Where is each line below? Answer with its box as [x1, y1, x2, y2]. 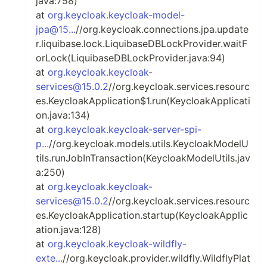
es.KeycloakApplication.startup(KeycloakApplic [36, 209, 248, 221]
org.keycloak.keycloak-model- [48, 9, 185, 21]
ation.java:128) [36, 223, 101, 235]
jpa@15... [36, 23, 76, 35]
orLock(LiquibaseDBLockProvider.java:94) [36, 52, 225, 64]
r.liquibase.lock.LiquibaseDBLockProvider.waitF [36, 38, 247, 49]
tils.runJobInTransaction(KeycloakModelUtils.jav [36, 152, 250, 164]
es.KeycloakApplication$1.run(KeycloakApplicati [36, 95, 250, 107]
